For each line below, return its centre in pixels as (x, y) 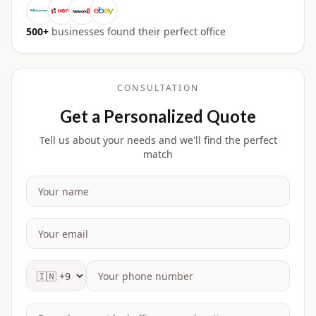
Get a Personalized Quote (158, 116)
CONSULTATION (158, 88)
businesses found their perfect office (139, 32)
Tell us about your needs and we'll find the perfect (158, 140)
